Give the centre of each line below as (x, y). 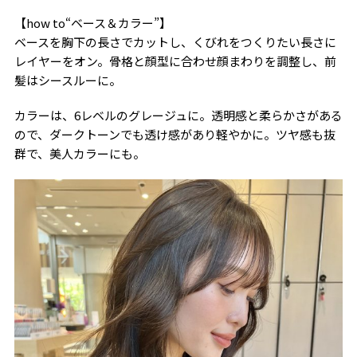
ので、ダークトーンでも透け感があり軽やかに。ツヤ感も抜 (175, 134)
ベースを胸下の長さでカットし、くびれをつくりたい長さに (175, 41)
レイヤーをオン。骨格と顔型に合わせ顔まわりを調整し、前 (175, 61)
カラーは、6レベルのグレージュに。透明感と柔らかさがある (178, 115)
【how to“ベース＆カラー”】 (92, 22)
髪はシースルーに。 (67, 80)
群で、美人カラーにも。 (79, 153)
